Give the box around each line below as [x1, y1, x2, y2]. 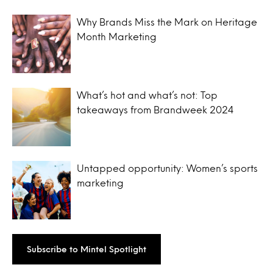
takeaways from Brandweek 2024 [77, 105, 234, 113]
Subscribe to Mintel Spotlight [27, 245, 146, 252]
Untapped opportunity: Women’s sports [77, 163, 258, 172]
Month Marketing [77, 32, 157, 40]
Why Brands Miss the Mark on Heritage [77, 17, 257, 26]
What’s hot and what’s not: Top [77, 90, 218, 99]
